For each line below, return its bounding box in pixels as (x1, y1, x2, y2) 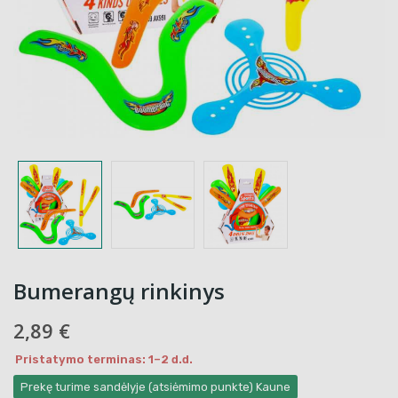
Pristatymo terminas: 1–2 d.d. (15, 352, 193, 366)
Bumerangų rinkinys (13, 275, 225, 306)
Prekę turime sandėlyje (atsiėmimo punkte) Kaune (20, 379, 291, 394)
